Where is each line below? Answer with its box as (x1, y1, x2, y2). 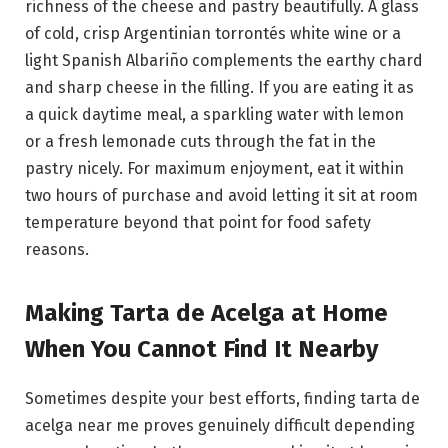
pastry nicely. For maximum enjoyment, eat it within (25, 159, 404, 179)
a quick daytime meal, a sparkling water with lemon (25, 105, 404, 125)
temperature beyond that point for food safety (25, 213, 371, 233)
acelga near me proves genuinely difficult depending (25, 416, 415, 436)
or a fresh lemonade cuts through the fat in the (25, 132, 376, 152)
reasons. (25, 240, 89, 260)
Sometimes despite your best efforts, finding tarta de (25, 389, 420, 409)
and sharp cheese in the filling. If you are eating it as (25, 78, 414, 98)
